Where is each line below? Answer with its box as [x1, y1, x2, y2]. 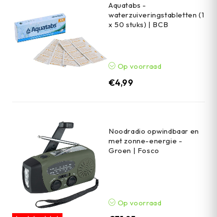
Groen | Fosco [108, 145, 159, 155]
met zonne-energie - [108, 136, 183, 145]
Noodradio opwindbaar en [108, 126, 199, 136]
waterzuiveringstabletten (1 [108, 10, 204, 19]
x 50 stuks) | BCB [108, 19, 169, 29]
